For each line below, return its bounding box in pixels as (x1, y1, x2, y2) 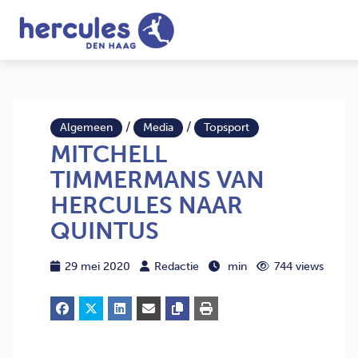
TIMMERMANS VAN (50, 165, 265, 194)
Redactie (154, 260, 199, 273)
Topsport (204, 121, 249, 134)
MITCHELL (50, 140, 167, 169)
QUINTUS (50, 217, 159, 245)
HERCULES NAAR (50, 191, 243, 220)
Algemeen (60, 121, 113, 134)
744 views (274, 260, 324, 273)
